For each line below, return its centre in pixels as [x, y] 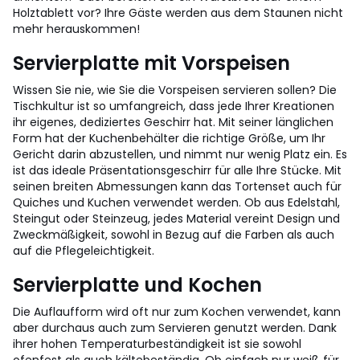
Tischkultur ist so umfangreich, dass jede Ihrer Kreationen [174, 106]
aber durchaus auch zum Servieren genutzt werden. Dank [175, 328]
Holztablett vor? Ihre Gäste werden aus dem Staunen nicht [178, 13]
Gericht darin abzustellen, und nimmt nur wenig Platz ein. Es [180, 154]
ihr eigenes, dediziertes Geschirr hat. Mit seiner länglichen [173, 122]
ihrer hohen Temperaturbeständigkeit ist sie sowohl [157, 344]
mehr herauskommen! [76, 29]
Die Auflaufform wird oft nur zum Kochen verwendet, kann [177, 312]
